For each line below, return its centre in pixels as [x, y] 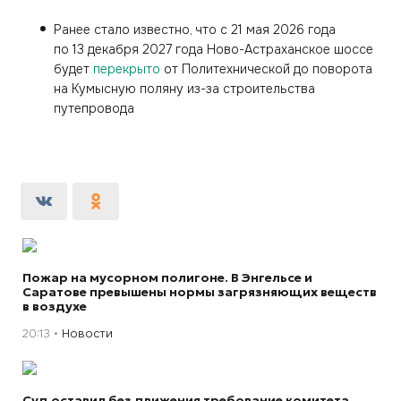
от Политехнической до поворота [266, 69]
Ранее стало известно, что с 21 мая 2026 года [195, 30]
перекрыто [127, 69]
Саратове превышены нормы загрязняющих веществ [200, 292]
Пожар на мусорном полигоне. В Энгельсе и [167, 277]
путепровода [96, 108]
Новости [87, 333]
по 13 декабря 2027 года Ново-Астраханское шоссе [213, 49]
